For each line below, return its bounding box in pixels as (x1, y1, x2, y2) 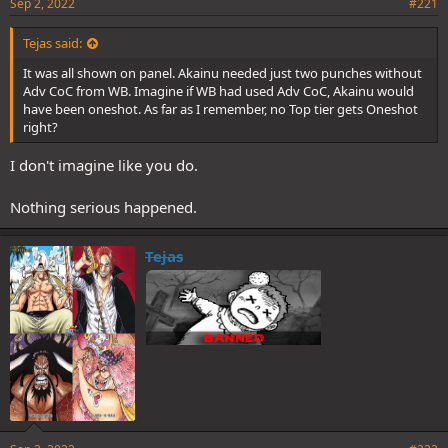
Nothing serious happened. (10, 196, 197, 217)
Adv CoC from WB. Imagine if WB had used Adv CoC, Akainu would (23, 82, 414, 101)
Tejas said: (23, 34, 82, 53)
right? (23, 118, 58, 137)
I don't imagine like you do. (10, 154, 198, 175)
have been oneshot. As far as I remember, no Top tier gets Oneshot (23, 100, 418, 119)
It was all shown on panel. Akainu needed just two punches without (23, 64, 422, 83)
